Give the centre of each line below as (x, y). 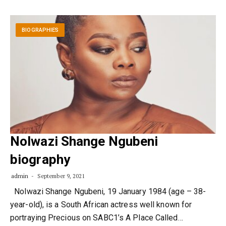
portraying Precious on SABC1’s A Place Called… (97, 218)
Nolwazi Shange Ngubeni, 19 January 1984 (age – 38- (108, 191)
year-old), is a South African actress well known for (101, 205)
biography (40, 159)
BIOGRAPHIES (40, 30)
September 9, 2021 (60, 176)
